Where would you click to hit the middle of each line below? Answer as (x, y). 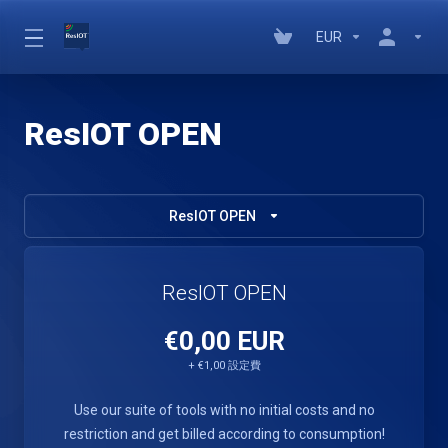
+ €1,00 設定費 (224, 365)
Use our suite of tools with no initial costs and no (224, 410)
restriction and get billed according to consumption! (224, 434)
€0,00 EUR (224, 341)
